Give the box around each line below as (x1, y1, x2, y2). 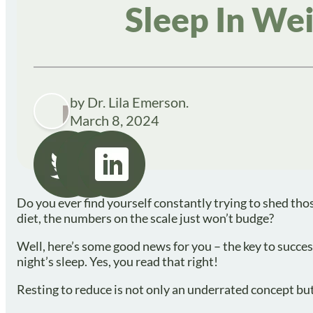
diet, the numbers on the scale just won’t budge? (17, 210, 274, 226)
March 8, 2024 (70, 112, 159, 129)
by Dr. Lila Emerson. (70, 94, 189, 110)
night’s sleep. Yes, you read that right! (17, 254, 218, 269)
